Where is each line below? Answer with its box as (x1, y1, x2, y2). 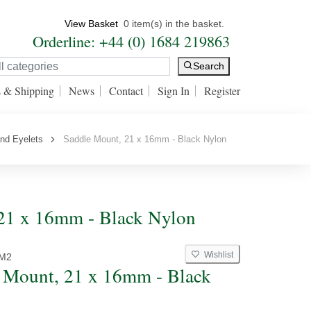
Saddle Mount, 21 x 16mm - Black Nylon (58, 134, 226, 144)
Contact (109, 83, 143, 98)
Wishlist (200, 250, 233, 260)
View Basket (65, 18, 118, 29)
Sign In (158, 83, 190, 98)
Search (193, 60, 224, 72)
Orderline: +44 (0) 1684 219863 (33, 31, 230, 51)
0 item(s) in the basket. (124, 18, 224, 29)
